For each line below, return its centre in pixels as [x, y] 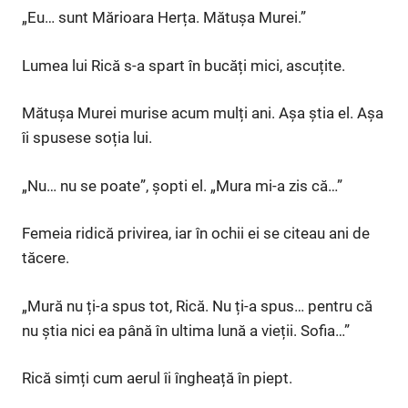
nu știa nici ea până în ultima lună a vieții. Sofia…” [186, 330]
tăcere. [46, 258]
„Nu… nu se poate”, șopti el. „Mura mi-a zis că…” [182, 185]
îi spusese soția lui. [87, 138]
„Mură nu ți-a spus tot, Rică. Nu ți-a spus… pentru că [197, 306]
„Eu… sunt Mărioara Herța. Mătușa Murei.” [164, 18]
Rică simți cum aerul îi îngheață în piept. [157, 378]
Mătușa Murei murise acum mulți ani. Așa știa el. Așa [203, 113]
